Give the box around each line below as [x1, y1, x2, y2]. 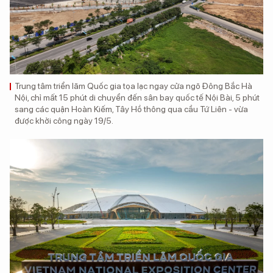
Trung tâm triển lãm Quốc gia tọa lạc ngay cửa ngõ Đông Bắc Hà [15, 81, 252, 91]
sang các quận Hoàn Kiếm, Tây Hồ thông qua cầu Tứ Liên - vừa [15, 104, 248, 114]
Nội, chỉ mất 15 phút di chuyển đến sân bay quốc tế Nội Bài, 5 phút [15, 93, 260, 102]
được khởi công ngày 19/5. [15, 116, 113, 126]
